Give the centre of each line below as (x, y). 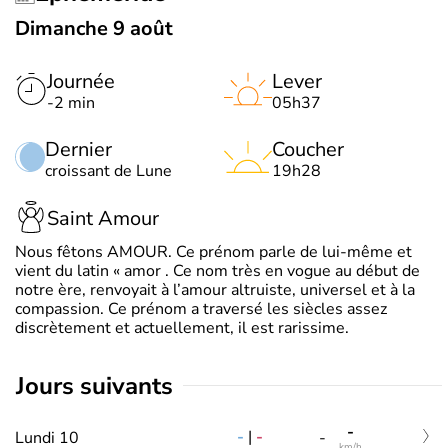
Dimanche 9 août (94, 28)
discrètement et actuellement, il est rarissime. (182, 327)
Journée (81, 81)
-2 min (71, 102)
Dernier (78, 149)
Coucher (308, 149)
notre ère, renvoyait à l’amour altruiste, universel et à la (215, 289)
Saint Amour (103, 219)
